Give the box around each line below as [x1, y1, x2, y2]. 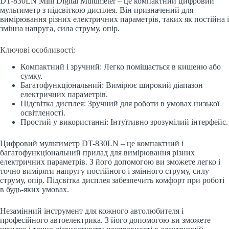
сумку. [20, 71, 42, 80]
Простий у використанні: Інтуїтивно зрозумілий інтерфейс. [20, 117, 228, 126]
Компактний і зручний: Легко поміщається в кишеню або [20, 62, 221, 71]
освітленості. [20, 108, 65, 117]
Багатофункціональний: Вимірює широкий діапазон [20, 80, 203, 89]
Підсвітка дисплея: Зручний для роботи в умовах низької [20, 99, 219, 108]
